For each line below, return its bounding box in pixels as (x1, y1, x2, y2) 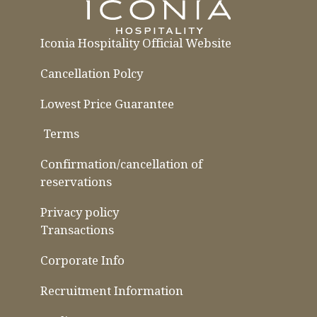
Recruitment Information (40, 282, 184, 299)
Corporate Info (40, 252, 125, 269)
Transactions (40, 221, 115, 238)
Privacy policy (40, 204, 120, 221)
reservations (40, 173, 113, 190)
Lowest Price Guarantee (40, 95, 175, 112)
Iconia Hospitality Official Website (40, 34, 232, 51)
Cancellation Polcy (40, 64, 144, 81)
